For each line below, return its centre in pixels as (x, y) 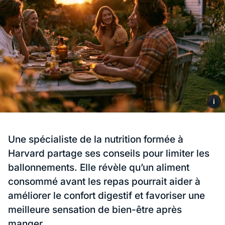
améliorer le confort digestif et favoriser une (106, 196)
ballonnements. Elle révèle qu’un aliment (99, 168)
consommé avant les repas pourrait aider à (104, 182)
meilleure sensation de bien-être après (95, 210)
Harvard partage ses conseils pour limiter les (109, 154)
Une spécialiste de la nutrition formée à (96, 140)
